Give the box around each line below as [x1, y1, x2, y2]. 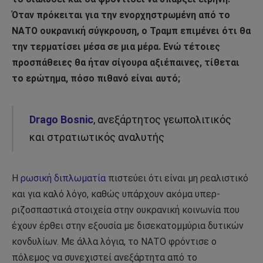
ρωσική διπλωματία [21, 173, 106, 184]
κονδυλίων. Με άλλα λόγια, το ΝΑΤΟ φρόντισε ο [12, 236, 217, 248]
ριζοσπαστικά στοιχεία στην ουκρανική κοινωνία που [12, 204, 240, 216]
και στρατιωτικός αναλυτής [29, 130, 164, 143]
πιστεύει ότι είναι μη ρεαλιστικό [106, 173, 248, 184]
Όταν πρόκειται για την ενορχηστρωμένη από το [12, 9, 230, 21]
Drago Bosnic [29, 113, 93, 126]
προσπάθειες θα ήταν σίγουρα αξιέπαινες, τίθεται [12, 56, 240, 68]
